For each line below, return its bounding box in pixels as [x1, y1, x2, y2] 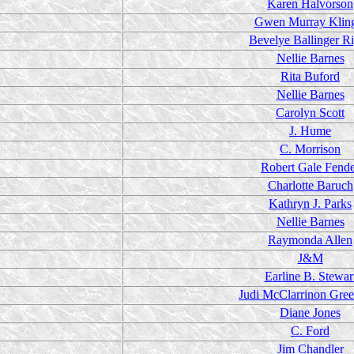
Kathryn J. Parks [269, 197, 352, 210]
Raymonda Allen [268, 233, 352, 247]
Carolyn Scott [276, 106, 345, 119]
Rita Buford [281, 70, 340, 83]
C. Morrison [280, 142, 341, 156]
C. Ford [291, 324, 330, 337]
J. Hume [289, 124, 331, 137]
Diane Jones [280, 306, 341, 319]
